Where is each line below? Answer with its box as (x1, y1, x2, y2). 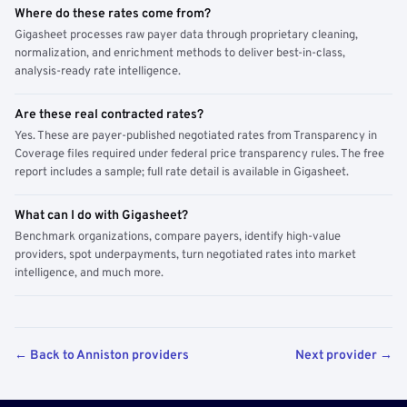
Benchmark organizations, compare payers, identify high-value (15, 230, 341, 244)
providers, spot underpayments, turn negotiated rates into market (15, 248, 356, 263)
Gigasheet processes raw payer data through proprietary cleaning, (15, 28, 358, 43)
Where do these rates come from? (15, 6, 211, 22)
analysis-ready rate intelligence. (15, 65, 181, 79)
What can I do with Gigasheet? (15, 208, 188, 223)
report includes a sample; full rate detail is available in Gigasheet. (15, 165, 349, 180)
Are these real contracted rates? (15, 107, 203, 123)
